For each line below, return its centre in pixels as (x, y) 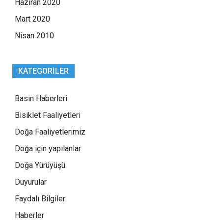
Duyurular (31, 182)
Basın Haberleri (41, 98)
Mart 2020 (32, 19)
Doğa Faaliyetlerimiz (50, 132)
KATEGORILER (43, 71)
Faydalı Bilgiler (40, 198)
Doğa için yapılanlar (48, 148)
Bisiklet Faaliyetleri (48, 115)
